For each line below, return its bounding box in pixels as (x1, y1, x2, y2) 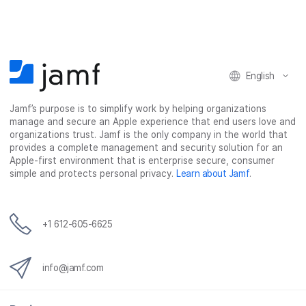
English (245, 70, 275, 81)
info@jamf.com (42, 262, 104, 273)
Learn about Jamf (176, 168, 250, 179)
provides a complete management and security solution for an (10, 142, 283, 153)
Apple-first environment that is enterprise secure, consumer (10, 155, 275, 166)
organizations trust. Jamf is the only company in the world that (10, 129, 288, 140)
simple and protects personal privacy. (10, 168, 177, 179)
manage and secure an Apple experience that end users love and (10, 116, 296, 127)
